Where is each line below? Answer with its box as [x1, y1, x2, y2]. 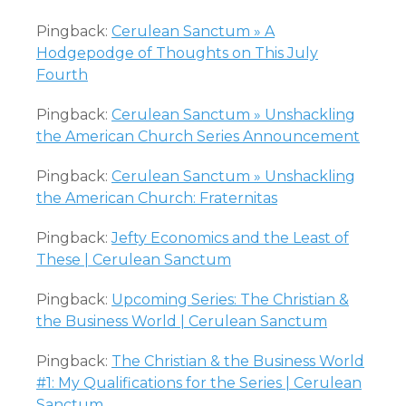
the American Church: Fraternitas [36, 189, 277, 207]
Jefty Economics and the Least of [111, 229, 349, 246]
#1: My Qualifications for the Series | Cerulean [36, 374, 362, 391]
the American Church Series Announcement [36, 128, 360, 145]
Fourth [36, 66, 88, 83]
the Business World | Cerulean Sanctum [36, 313, 327, 330]
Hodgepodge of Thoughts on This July [36, 44, 318, 62]
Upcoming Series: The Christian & [111, 291, 349, 308]
